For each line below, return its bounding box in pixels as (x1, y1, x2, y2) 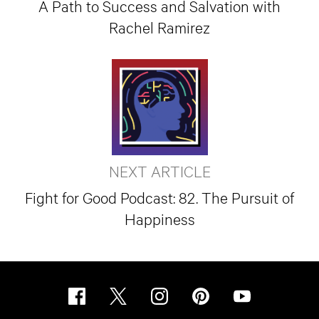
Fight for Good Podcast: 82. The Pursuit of (25, 187, 294, 207)
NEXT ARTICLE (108, 161, 211, 181)
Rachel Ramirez (109, 17, 210, 37)
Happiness (124, 209, 195, 229)
